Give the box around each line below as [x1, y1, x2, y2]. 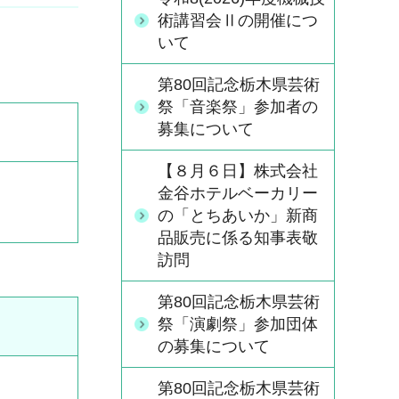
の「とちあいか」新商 [158, 207, 318, 224]
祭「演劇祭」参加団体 [158, 315, 318, 333]
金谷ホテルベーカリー [158, 184, 318, 202]
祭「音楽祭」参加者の [158, 98, 318, 116]
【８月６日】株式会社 [158, 162, 318, 180]
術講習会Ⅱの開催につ [158, 12, 318, 29]
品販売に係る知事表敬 [158, 229, 318, 247]
